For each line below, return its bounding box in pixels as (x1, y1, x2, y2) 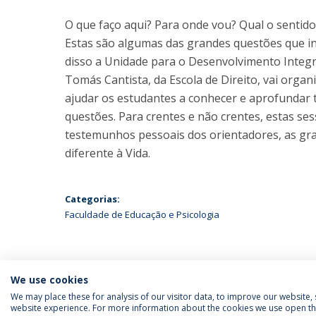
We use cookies (11, 273, 88, 286)
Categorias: (65, 193, 120, 205)
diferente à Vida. (65, 145, 150, 161)
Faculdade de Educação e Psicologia (65, 208, 219, 221)
